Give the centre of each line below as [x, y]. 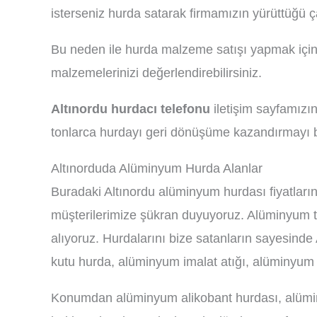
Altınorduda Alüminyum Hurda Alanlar [157, 168]
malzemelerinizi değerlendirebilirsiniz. [156, 73]
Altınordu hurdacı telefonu [131, 109]
